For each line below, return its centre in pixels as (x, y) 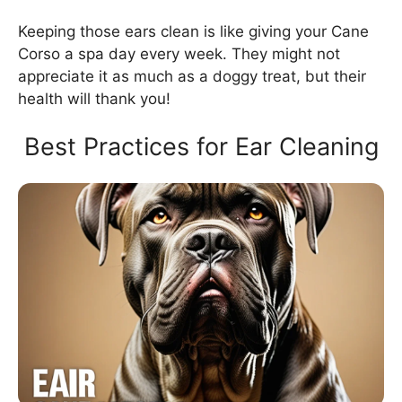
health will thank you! (94, 98)
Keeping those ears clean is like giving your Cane (193, 31)
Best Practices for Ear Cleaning (201, 147)
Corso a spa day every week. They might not (179, 53)
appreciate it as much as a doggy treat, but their (192, 76)
